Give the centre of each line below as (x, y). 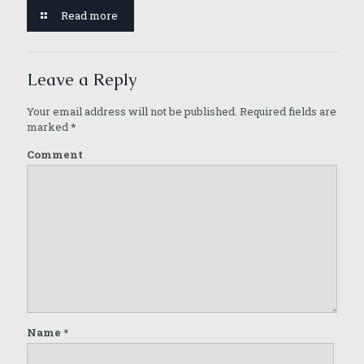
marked (49, 126)
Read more (90, 15)
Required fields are (287, 111)
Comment (55, 154)
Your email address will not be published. (132, 111)
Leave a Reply (82, 79)
